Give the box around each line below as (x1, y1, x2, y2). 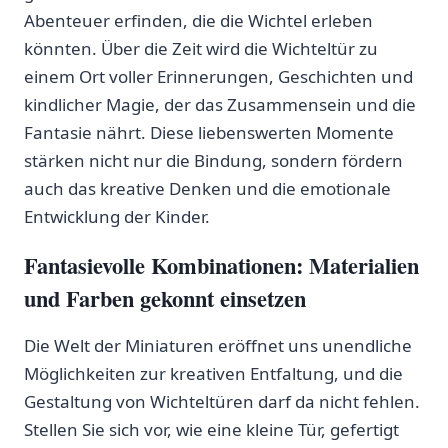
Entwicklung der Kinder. (24, 205, 210, 229)
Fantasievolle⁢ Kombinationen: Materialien (24, 249, 419, 283)
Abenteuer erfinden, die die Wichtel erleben (24, 9, 373, 33)
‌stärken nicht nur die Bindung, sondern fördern (24, 149, 403, 173)
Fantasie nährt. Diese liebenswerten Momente (24, 121, 394, 145)
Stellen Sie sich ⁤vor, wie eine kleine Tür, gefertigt (24, 418, 399, 442)
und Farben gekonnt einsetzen (24, 282, 306, 316)
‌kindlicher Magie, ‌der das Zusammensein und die (24, 93, 416, 117)
